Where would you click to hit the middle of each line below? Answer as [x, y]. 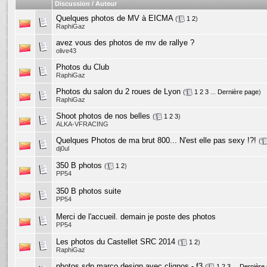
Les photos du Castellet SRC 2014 [116, 242]
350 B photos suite [89, 191]
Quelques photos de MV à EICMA [114, 18]
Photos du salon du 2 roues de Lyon [118, 91]
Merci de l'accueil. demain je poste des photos [136, 217]
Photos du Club [83, 67]
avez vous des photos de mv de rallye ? [125, 43]
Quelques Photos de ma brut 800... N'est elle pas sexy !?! [156, 140]
